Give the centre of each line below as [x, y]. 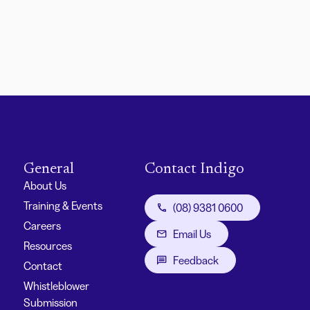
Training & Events [63, 206]
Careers [43, 226]
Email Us [192, 234]
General [49, 170]
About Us [45, 186]
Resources [48, 246]
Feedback [195, 261]
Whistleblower [57, 286]
